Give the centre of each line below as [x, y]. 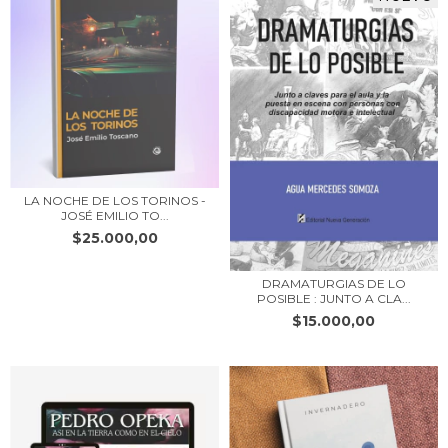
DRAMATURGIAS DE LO [333, 283]
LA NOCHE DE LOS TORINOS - [114, 200]
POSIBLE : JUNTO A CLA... [333, 298]
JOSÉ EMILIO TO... [114, 215]
